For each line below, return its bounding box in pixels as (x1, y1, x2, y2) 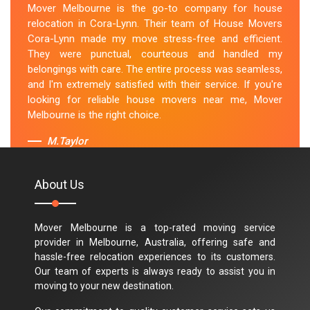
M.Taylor (47, 135, 87, 148)
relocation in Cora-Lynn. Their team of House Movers (28, 17, 282, 30)
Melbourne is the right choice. (28, 109, 161, 122)
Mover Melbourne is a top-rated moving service (35, 221, 275, 233)
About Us (35, 176, 84, 192)
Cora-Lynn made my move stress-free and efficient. (28, 33, 282, 46)
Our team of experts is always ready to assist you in (35, 265, 275, 277)
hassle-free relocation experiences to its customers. (35, 250, 275, 262)
